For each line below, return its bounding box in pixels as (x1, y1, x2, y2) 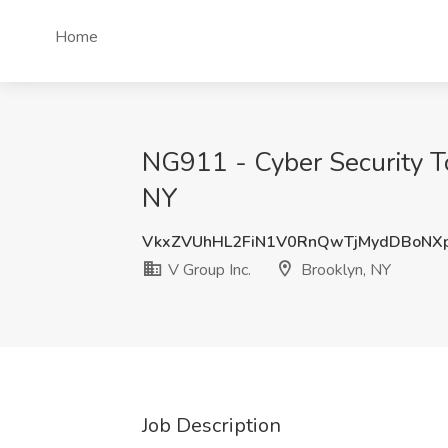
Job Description (142, 412, 281, 439)
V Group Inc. (164, 259, 251, 281)
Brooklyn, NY (297, 259, 391, 281)
